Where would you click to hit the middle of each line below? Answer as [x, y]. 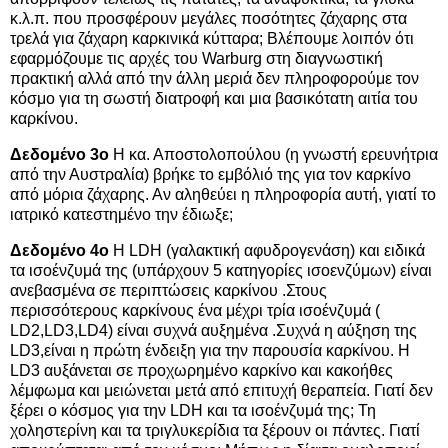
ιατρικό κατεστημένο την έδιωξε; [121, 214]
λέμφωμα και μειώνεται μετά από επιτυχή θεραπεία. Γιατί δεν [221, 390]
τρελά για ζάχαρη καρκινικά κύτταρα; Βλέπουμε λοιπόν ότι [212, 39]
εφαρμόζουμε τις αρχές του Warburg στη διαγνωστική [196, 59]
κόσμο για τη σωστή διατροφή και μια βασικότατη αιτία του [214, 99]
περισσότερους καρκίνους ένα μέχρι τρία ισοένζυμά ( [195, 310]
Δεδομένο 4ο [59, 250]
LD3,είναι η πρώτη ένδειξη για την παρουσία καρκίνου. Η [210, 350]
